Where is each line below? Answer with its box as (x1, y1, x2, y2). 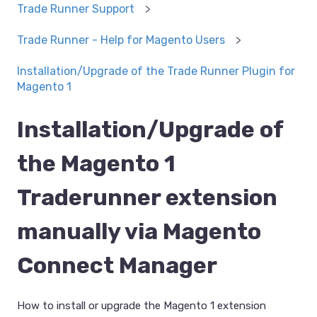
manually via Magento (17, 217, 261, 245)
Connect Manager (17, 251, 217, 279)
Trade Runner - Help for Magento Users (17, 33, 225, 47)
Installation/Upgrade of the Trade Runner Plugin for (17, 64, 295, 79)
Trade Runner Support (17, 1, 134, 16)
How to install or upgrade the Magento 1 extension (17, 299, 266, 313)
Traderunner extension (17, 183, 277, 211)
